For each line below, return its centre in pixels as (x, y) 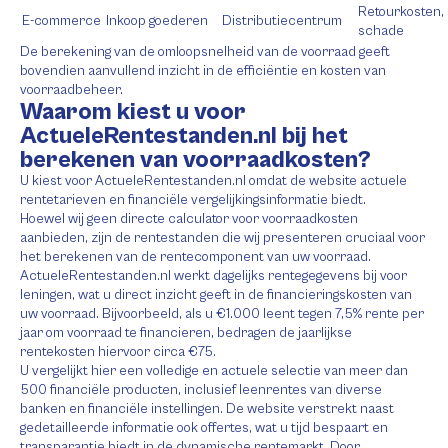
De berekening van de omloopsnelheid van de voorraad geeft (205, 52)
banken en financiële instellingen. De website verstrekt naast (207, 409)
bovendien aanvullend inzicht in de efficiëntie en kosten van (203, 71)
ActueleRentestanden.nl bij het (184, 136)
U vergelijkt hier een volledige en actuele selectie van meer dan (214, 371)
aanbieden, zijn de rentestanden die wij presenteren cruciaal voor (222, 238)
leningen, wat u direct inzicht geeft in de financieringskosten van (216, 295)
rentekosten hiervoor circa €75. (118, 352)
